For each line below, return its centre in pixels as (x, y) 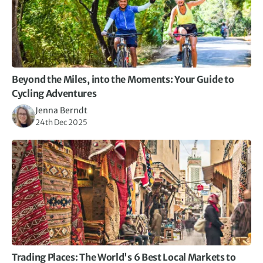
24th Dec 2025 (61, 123)
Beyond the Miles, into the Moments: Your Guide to (123, 80)
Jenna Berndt (61, 111)
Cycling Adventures (55, 94)
